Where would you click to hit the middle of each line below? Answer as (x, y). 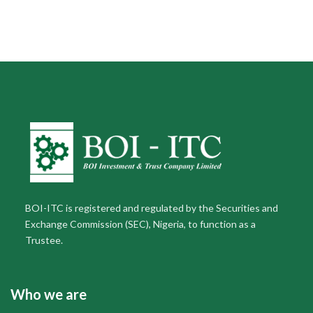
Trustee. (44, 240)
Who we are (49, 294)
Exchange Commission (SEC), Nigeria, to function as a (140, 224)
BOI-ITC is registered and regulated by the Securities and (151, 208)
